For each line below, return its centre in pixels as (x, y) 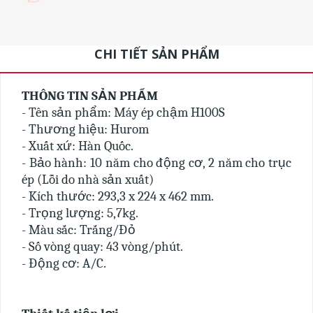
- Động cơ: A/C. (64, 263)
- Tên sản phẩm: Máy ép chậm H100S (123, 112)
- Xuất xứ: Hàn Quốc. (78, 146)
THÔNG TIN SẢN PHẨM (90, 96)
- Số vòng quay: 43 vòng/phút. (102, 247)
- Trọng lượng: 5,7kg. (80, 213)
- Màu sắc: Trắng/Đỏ (79, 230)
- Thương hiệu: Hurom (85, 129)
